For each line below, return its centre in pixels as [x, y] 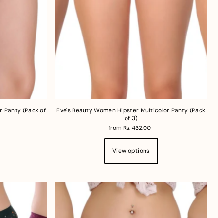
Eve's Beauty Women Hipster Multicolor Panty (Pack [131, 111]
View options [131, 151]
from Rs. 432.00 [129, 128]
